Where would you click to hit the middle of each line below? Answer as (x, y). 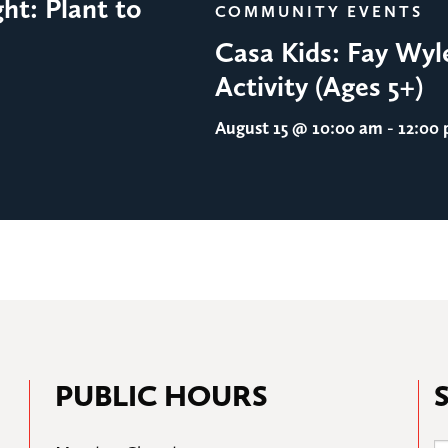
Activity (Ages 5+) (318, 85)
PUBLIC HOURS (161, 396)
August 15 (251, 127)
